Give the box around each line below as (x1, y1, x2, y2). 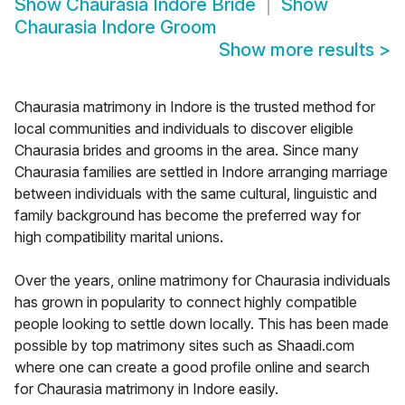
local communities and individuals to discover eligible (14, 119, 353, 138)
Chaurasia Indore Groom (14, 16, 217, 39)
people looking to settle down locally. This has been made (14, 315, 389, 334)
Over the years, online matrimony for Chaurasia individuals (14, 271, 391, 290)
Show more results (219, 39, 379, 61)
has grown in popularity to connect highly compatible (14, 293, 357, 312)
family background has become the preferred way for (14, 206, 361, 225)
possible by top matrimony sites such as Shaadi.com (14, 336, 354, 355)
